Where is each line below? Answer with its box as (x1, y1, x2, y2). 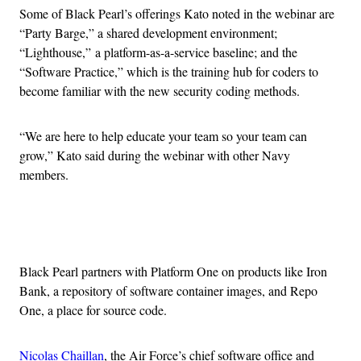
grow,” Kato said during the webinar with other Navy (19, 147, 290, 164)
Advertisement (179, 222, 253, 240)
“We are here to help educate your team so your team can (19, 127, 307, 145)
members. (19, 166, 68, 184)
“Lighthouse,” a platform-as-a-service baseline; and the (19, 44, 297, 61)
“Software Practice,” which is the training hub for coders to (19, 63, 318, 81)
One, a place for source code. (19, 301, 167, 319)
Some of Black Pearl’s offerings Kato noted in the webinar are (19, 5, 334, 23)
